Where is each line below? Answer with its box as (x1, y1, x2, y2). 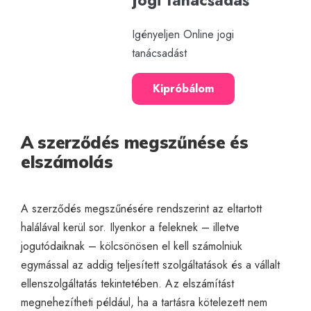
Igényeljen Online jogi (132, 26, 234, 42)
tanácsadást (132, 44, 187, 61)
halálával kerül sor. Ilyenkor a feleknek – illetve (21, 219, 239, 235)
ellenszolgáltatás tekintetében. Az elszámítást (21, 275, 234, 292)
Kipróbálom (153, 80, 214, 96)
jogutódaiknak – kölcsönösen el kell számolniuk (21, 237, 242, 254)
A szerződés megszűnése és (21, 131, 249, 153)
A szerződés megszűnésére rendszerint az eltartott (21, 200, 262, 217)
